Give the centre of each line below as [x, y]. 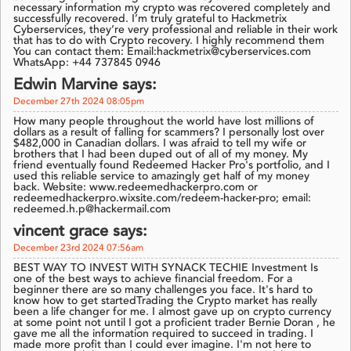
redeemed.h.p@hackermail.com [92, 210]
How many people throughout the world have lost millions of [164, 122]
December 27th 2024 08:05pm [79, 102]
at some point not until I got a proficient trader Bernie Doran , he [174, 323]
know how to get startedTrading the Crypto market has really [165, 301]
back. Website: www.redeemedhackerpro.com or [136, 188]
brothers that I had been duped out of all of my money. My [161, 155]
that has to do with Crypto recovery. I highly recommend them [169, 41]
